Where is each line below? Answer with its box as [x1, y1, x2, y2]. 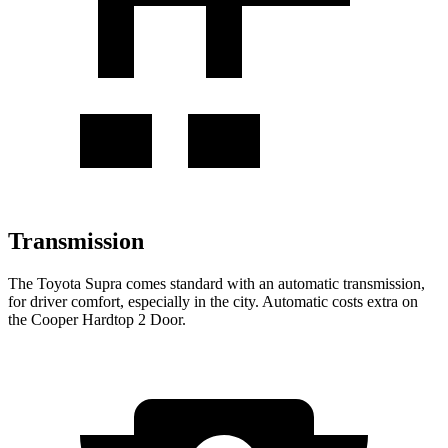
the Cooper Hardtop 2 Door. [8, 310, 186, 328]
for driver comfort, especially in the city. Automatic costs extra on [8, 292, 418, 310]
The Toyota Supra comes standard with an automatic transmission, [8, 274, 425, 292]
